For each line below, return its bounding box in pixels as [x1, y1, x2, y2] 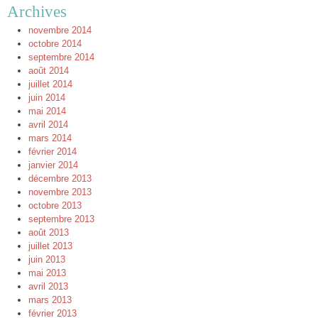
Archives [7, 2, 67, 21]
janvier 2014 [28, 160, 78, 171]
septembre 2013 [28, 214, 94, 225]
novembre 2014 [28, 25, 92, 36]
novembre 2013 [28, 187, 92, 198]
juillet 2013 [28, 241, 72, 252]
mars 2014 [28, 133, 72, 144]
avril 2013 [28, 281, 68, 292]
